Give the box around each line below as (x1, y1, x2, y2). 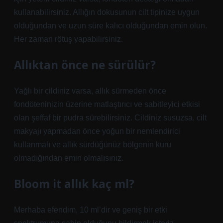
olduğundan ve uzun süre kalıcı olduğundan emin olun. (14, 21, 207, 30)
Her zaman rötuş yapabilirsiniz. (14, 35, 123, 43)
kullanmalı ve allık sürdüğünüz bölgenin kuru (14, 140, 171, 149)
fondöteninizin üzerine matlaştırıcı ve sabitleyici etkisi (14, 100, 200, 109)
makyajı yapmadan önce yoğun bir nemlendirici (14, 127, 180, 135)
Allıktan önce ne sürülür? (14, 57, 156, 73)
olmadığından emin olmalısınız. (14, 154, 123, 162)
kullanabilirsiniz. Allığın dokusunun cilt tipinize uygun (14, 8, 200, 16)
